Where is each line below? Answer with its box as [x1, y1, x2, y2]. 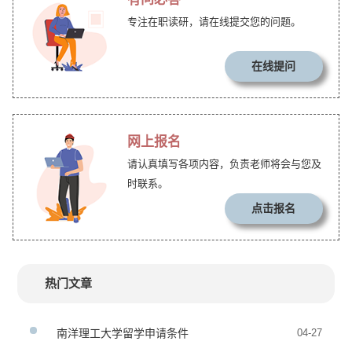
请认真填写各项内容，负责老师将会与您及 [126, 158, 321, 170]
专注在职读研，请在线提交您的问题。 [126, 16, 301, 27]
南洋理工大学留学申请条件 [57, 327, 189, 339]
